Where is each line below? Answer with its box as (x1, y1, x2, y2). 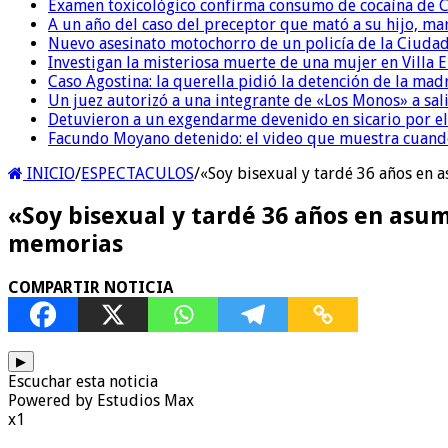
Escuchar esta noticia (8, 372, 158, 392)
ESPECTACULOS (81, 163, 194, 183)
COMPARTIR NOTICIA (8, 278, 173, 298)
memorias (8, 230, 123, 259)
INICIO (23, 163, 75, 183)
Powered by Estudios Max (8, 391, 194, 411)
